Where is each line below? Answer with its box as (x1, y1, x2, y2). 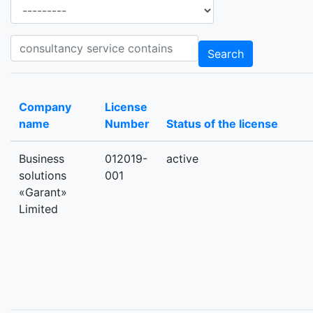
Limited (19, 202, 58, 216)
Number (105, 117, 150, 131)
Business (19, 152, 64, 166)
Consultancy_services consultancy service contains (10, 36, 279, 50)
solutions (19, 168, 66, 182)
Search (208, 47, 244, 61)
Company (19, 100, 71, 114)
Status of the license (166, 117, 278, 131)
